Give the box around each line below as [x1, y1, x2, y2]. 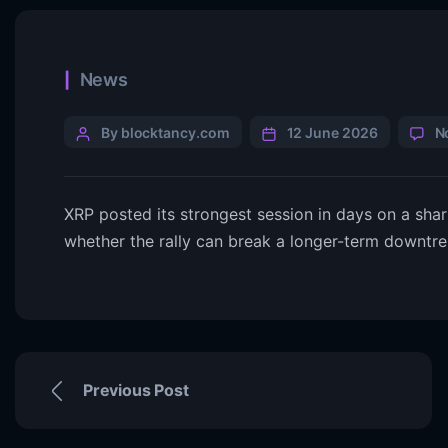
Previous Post [83, 380, 189, 400]
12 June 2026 [286, 124, 378, 141]
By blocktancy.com [101, 124, 230, 141]
